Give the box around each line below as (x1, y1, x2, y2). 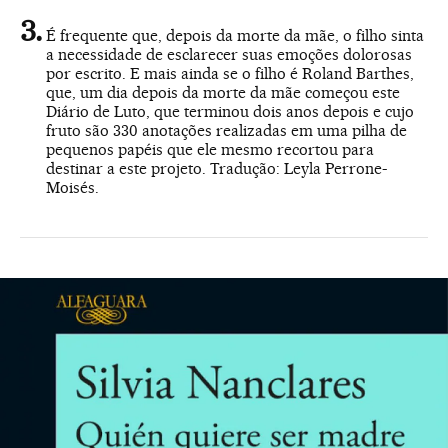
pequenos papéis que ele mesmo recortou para (46, 140, 374, 160)
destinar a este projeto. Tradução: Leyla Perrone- (46, 159, 387, 179)
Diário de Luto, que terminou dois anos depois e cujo (46, 102, 414, 122)
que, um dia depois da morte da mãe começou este (46, 83, 400, 103)
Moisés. (46, 178, 99, 198)
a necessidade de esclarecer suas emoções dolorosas (46, 45, 412, 65)
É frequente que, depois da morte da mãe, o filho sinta (46, 26, 424, 46)
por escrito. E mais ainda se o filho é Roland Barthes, (46, 64, 414, 84)
